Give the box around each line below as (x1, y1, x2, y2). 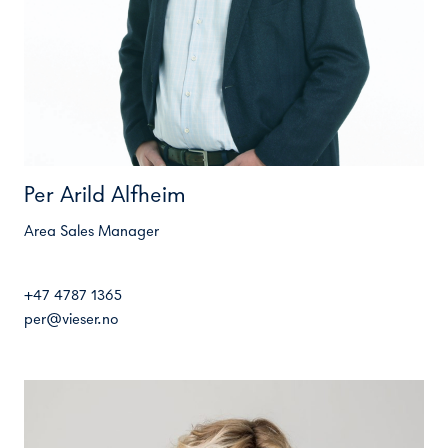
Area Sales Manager (24, 223, 159, 240)
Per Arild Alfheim (24, 183, 186, 208)
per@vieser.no (24, 311, 119, 328)
